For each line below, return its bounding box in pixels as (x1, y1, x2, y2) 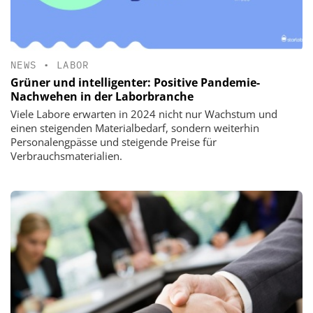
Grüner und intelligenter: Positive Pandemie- (10, 75, 260, 91)
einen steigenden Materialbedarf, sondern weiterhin (10, 121, 259, 136)
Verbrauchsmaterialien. (10, 149, 122, 163)
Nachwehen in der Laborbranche (10, 89, 194, 105)
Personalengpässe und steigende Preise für (10, 135, 217, 150)
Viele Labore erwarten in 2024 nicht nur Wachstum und (10, 107, 277, 122)
